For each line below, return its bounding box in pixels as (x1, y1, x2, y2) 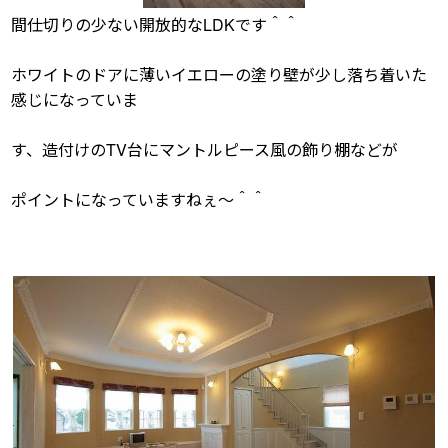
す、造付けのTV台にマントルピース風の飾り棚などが (11, 138, 399, 162)
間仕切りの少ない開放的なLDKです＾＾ (11, 13, 300, 37)
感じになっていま (11, 88, 139, 112)
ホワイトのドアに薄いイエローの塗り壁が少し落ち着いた (11, 63, 428, 87)
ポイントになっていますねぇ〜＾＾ (11, 188, 267, 212)
